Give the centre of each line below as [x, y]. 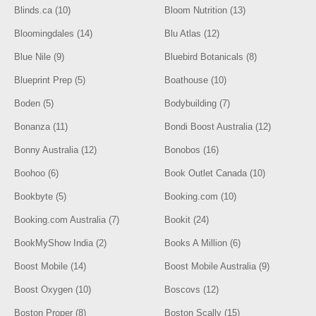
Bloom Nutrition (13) [205, 10]
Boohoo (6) [37, 173]
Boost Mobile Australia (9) [217, 266]
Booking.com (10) [201, 196]
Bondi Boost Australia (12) [218, 127]
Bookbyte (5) [41, 196]
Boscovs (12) [192, 290]
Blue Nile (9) [39, 57]
